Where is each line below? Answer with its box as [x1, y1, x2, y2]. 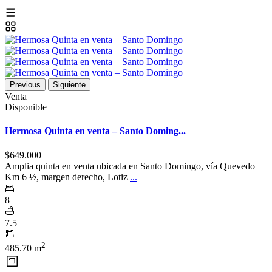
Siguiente [53, 80, 86, 89]
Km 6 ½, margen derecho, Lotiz [5, 171, 130, 182]
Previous [10, 80, 41, 89]
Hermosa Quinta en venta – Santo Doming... [5, 126, 186, 137]
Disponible [5, 102, 47, 112]
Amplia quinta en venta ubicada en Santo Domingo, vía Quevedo [5, 160, 255, 171]
